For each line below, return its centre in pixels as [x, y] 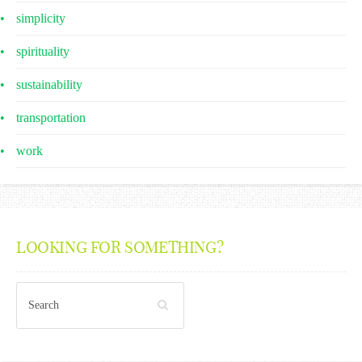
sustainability [49, 84]
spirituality [43, 51]
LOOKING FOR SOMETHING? [120, 247]
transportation [51, 118]
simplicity [41, 18]
